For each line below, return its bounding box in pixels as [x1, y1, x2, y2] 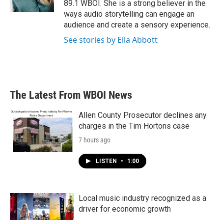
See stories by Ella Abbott [64, 34, 158, 46]
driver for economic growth [79, 204, 171, 214]
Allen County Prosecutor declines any [79, 110, 207, 120]
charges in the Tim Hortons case [79, 121, 190, 131]
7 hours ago [79, 136, 110, 144]
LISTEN [96, 158, 118, 165]
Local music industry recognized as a [79, 193, 206, 203]
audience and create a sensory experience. [64, 20, 210, 30]
